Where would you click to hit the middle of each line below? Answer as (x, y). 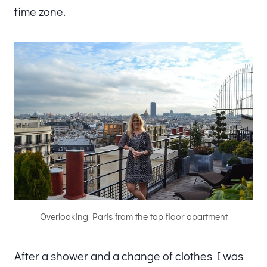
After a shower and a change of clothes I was (129, 255)
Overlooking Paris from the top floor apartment (133, 216)
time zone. (40, 11)
